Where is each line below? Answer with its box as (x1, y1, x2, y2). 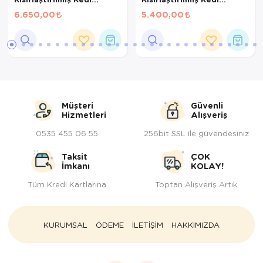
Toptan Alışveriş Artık (155, 178, 237, 189)
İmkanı (62, 160, 90, 171)
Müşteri (62, 99, 93, 111)
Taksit (62, 150, 87, 162)
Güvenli (191, 99, 223, 111)
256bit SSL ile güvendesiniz (143, 127, 249, 138)
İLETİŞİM (132, 219, 163, 230)
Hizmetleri (62, 109, 106, 120)
